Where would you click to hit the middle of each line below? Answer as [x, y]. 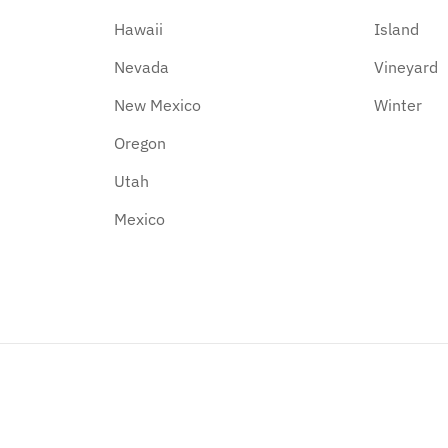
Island [397, 28]
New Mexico [157, 104]
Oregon [139, 142]
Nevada [141, 66]
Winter [398, 104]
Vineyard [406, 66]
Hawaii [138, 28]
